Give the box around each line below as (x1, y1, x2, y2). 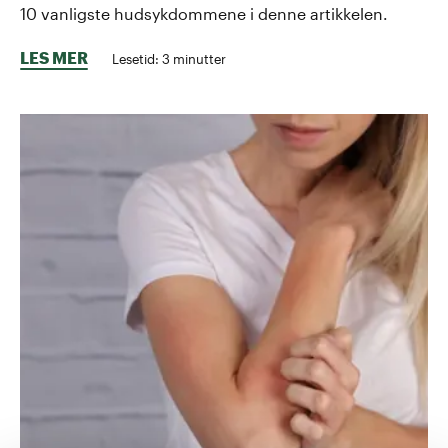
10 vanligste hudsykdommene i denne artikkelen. (20, 3, 388, 23)
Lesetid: (112, 50, 162, 66)
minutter (170, 50, 226, 66)
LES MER (20, 47, 88, 67)
